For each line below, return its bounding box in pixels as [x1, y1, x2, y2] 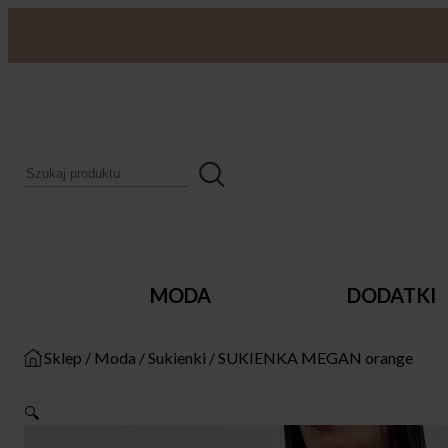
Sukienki [148, 348, 206, 367]
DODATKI [347, 283, 436, 307]
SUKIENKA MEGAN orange [218, 348, 413, 367]
